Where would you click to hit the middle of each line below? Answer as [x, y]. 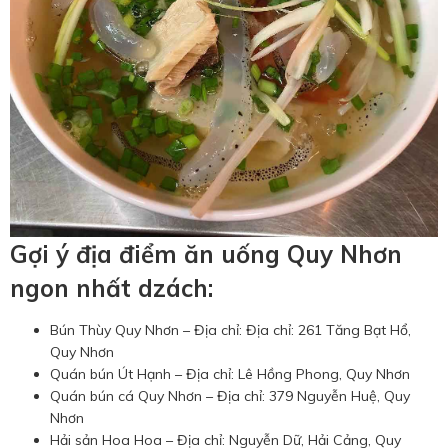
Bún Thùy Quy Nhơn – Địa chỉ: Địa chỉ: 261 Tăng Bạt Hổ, [230, 329]
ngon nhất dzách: [111, 287]
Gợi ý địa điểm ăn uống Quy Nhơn [206, 253]
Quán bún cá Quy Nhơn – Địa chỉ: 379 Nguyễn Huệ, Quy [230, 395]
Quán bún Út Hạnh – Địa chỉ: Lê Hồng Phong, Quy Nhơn [230, 373]
